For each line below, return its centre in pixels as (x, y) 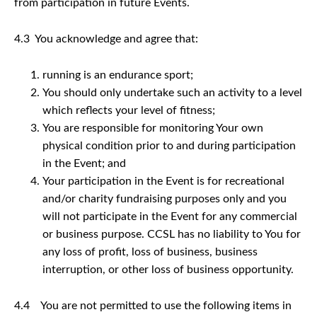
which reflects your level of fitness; (129, 110)
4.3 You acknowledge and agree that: (106, 39)
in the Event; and (84, 163)
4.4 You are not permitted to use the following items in (153, 305)
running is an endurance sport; (118, 75)
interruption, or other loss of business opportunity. (168, 269)
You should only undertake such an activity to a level (172, 92)
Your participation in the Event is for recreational (163, 181)
